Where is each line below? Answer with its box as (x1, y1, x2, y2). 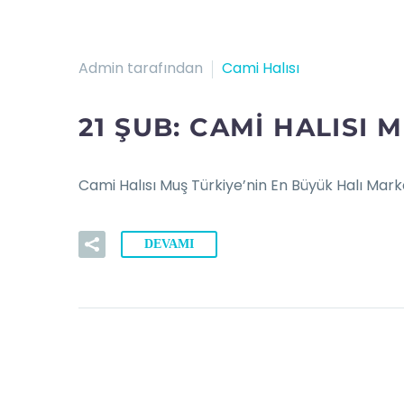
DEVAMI (144, 236, 194, 251)
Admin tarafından (78, 58, 203, 78)
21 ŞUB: (78, 111, 190, 142)
